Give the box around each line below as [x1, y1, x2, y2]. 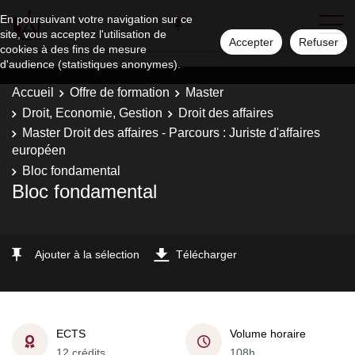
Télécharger [176, 248, 237, 261]
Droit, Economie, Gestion [22, 105, 162, 120]
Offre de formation [70, 86, 170, 99]
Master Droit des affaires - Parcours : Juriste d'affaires [22, 126, 320, 139]
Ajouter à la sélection [35, 248, 139, 261]
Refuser [299, 36, 338, 48]
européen [12, 143, 66, 157]
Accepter [229, 36, 273, 48]
